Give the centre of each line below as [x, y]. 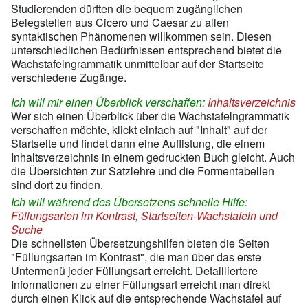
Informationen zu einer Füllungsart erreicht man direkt [141, 284]
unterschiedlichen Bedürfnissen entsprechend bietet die [146, 49]
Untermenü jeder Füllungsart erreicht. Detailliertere [134, 270]
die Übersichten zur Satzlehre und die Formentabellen [143, 170]
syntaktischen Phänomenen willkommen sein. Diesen [141, 36]
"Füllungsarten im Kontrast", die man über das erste [136, 256]
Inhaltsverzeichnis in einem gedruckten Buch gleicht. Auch [153, 157]
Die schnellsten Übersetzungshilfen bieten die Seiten [140, 243]
